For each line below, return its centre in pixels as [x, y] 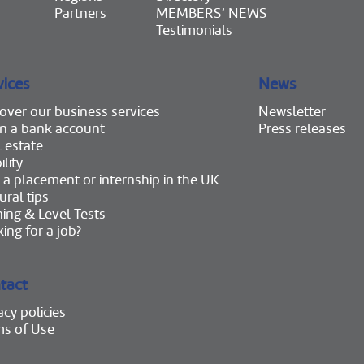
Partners [80, 13]
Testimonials [194, 30]
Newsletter [292, 111]
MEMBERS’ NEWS [211, 13]
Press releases [302, 128]
